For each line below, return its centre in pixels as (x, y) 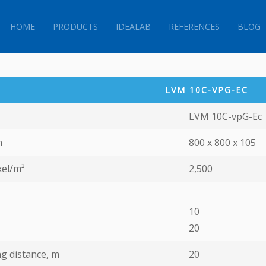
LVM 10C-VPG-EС (207, 90)
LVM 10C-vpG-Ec (225, 116)
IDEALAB (133, 26)
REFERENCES (194, 26)
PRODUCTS (75, 26)
